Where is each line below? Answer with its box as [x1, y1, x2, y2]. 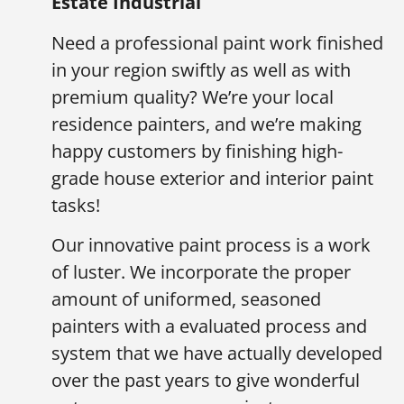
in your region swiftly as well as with [51, 57, 351, 82]
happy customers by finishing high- [51, 138, 343, 163]
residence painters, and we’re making [51, 111, 362, 136]
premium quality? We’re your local [51, 84, 334, 109]
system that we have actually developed [51, 341, 382, 366]
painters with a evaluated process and [51, 314, 367, 339]
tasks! [51, 192, 100, 217]
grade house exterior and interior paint [51, 165, 373, 190]
